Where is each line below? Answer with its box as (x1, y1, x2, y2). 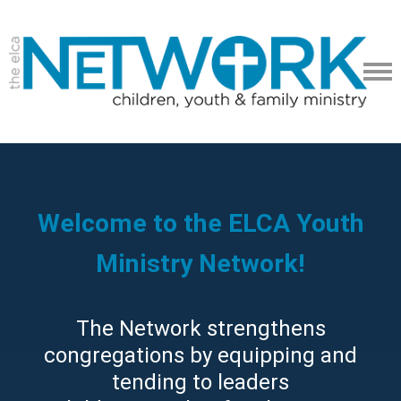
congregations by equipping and (44, 342, 357, 368)
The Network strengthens (75, 315, 326, 341)
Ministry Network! (96, 248, 305, 278)
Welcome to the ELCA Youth (37, 208, 364, 238)
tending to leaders (112, 369, 289, 395)
